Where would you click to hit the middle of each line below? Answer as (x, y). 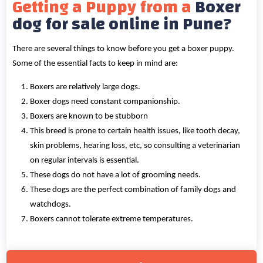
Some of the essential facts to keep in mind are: (95, 63)
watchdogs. (51, 204)
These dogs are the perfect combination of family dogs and (133, 190)
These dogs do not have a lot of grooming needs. (116, 175)
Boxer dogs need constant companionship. (105, 102)
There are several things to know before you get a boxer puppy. (124, 49)
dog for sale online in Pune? (122, 24)
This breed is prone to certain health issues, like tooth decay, (135, 131)
